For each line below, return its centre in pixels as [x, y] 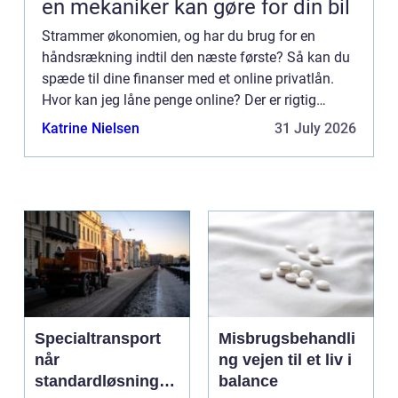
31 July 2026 [315, 128]
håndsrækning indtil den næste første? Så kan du [196, 57]
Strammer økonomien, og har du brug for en [179, 36]
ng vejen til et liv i [231, 359]
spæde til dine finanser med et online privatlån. [188, 78]
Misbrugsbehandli [287, 338]
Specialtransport [98, 338]
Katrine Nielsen [91, 128]
